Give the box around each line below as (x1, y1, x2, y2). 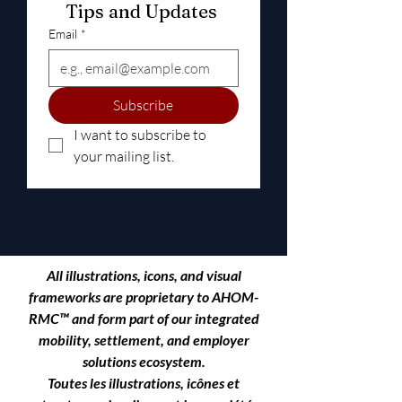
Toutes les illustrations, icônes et (48, 373, 240, 391)
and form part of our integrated (71, 309, 259, 327)
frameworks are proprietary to (29, 287, 212, 305)
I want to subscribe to (74, 125, 206, 144)
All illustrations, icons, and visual (46, 266, 241, 284)
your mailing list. (74, 146, 174, 165)
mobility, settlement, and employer (38, 330, 249, 348)
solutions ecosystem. (82, 352, 205, 370)
